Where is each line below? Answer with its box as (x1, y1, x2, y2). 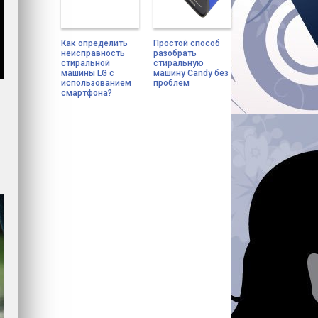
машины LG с (61, 68, 114, 78)
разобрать (153, 48, 197, 58)
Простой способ (153, 38, 220, 48)
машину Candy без (153, 68, 229, 78)
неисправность (61, 48, 125, 58)
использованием (61, 78, 131, 88)
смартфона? (61, 88, 112, 98)
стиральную (153, 58, 204, 68)
